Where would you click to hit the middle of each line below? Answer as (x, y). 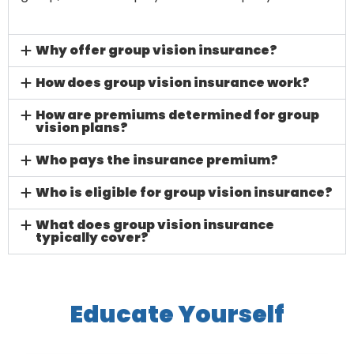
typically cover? (92, 237)
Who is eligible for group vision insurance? (185, 192)
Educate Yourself (177, 314)
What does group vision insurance (155, 225)
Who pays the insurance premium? (157, 160)
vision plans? (82, 128)
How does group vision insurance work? (173, 83)
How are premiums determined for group (178, 115)
